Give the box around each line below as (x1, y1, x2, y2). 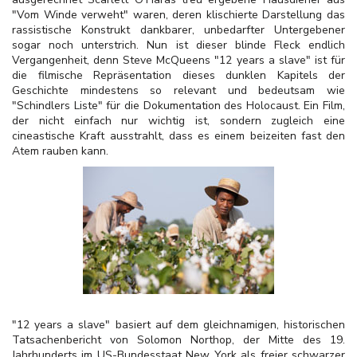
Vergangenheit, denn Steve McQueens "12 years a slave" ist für (12, 53, 345, 68)
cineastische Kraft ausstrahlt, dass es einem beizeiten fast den (12, 128, 345, 143)
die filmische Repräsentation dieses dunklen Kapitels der (12, 68, 345, 83)
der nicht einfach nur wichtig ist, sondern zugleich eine (12, 113, 345, 128)
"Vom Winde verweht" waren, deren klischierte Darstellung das (12, 7, 345, 22)
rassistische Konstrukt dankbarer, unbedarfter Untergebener (12, 22, 345, 37)
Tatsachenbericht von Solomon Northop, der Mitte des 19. (12, 332, 345, 347)
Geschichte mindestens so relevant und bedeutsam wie (12, 83, 345, 98)
